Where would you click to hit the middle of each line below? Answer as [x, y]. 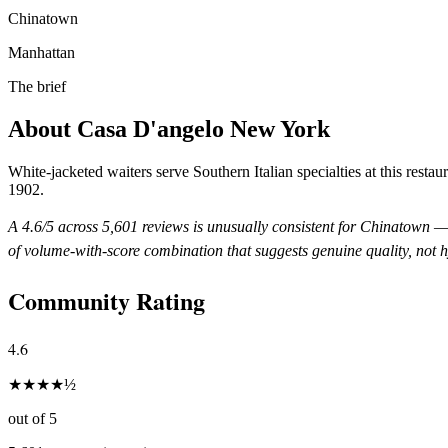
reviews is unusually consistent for [247, 226]
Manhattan [41, 52]
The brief [37, 86]
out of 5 [32, 418]
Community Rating [106, 300]
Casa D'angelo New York [203, 128]
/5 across [72, 226]
